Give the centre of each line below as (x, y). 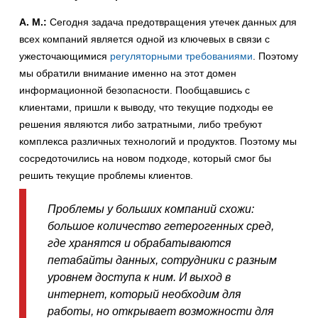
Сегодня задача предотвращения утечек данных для (172, 22)
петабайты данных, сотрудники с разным (162, 260)
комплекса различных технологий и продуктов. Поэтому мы (158, 141)
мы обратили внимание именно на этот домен (128, 73)
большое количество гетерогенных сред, (161, 226)
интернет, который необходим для (144, 294)
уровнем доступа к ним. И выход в (139, 277)
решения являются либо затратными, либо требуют (141, 124)
